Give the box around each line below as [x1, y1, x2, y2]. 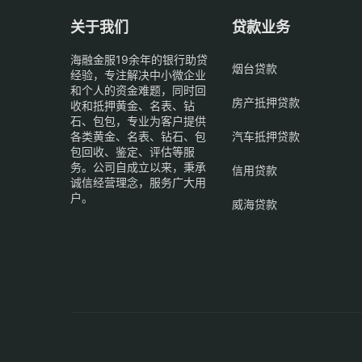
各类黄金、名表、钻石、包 [70, 128, 206, 143]
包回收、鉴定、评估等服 [70, 144, 195, 158]
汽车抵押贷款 [232, 128, 300, 143]
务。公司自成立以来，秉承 [70, 159, 206, 174]
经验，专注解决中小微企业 [70, 67, 206, 82]
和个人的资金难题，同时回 [70, 82, 206, 97]
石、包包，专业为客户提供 [70, 113, 206, 128]
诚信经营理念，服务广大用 [70, 175, 206, 189]
